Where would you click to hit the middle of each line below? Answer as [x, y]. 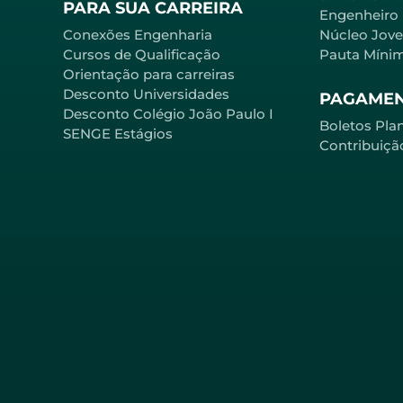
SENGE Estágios [118, 133]
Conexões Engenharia [138, 34]
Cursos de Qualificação [142, 54]
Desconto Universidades [146, 94]
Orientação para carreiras [149, 74]
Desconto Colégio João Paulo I [168, 113]
